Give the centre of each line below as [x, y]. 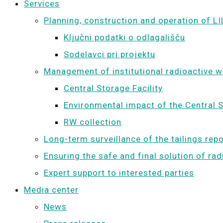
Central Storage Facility [113, 88]
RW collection [93, 122]
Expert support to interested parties [119, 173]
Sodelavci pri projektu [110, 54]
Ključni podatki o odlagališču [124, 37]
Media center [51, 190]
